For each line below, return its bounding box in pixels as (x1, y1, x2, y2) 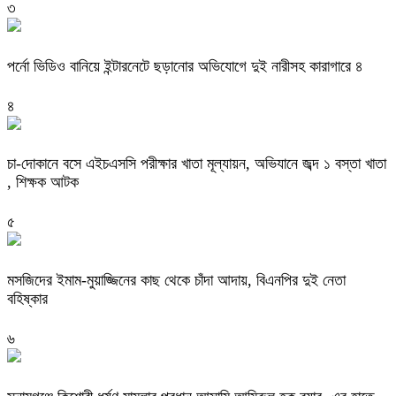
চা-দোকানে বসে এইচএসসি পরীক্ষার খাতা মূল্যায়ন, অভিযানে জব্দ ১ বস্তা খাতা (7, 155, 386, 173)
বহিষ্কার (7, 290, 48, 308)
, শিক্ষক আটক (7, 173, 79, 192)
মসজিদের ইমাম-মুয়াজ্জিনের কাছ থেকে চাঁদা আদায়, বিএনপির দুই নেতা (7, 271, 346, 290)
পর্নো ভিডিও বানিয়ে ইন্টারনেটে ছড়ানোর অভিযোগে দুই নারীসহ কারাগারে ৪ (7, 57, 363, 75)
